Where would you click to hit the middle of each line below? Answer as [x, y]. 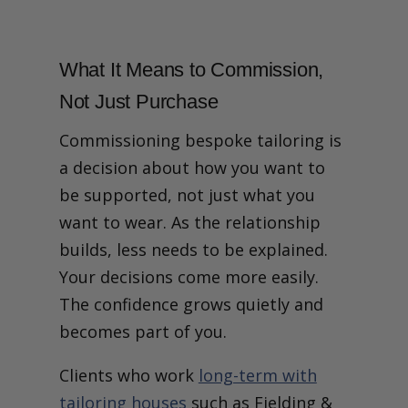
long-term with [257, 375]
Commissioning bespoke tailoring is [200, 140]
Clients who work [128, 375]
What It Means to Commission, [191, 69]
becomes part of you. [143, 331]
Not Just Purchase [138, 101]
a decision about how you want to [192, 167]
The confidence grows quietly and [191, 304]
